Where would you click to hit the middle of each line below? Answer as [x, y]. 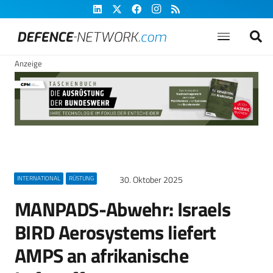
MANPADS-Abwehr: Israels [123, 209]
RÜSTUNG [81, 178]
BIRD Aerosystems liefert [115, 232]
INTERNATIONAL [38, 178]
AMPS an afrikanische [102, 255]
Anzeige [28, 63]
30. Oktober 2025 [151, 180]
